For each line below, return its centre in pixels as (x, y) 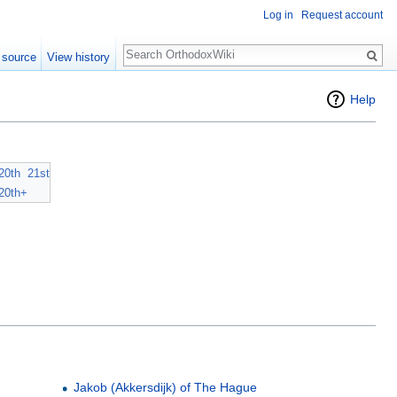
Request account (342, 16)
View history (79, 57)
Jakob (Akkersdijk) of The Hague (165, 388)
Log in (278, 16)
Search (152, 46)
